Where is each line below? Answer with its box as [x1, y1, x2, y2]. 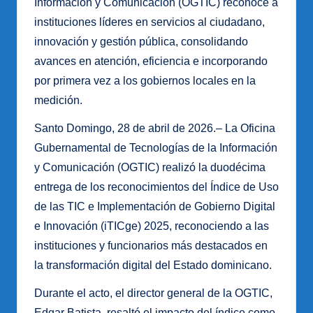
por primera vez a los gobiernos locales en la [34, 75, 256, 87]
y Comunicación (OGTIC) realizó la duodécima [34, 161, 265, 174]
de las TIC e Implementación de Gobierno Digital [34, 201, 275, 213]
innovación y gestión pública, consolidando [34, 36, 248, 48]
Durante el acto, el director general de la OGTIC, [34, 287, 272, 300]
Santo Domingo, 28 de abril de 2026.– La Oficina [34, 122, 275, 135]
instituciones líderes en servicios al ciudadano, [34, 16, 265, 29]
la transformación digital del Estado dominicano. [34, 259, 272, 272]
